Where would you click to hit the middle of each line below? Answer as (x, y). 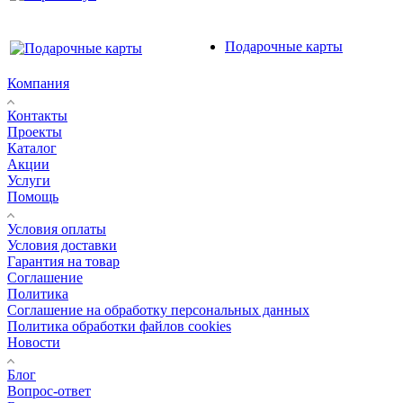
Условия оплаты (57, 228)
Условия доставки (62, 245)
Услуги (29, 180)
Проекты (35, 131)
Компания (38, 83)
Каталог (32, 148)
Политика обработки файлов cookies (119, 326)
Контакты (37, 115)
